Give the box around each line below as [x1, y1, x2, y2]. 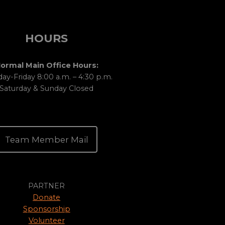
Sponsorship [23, 204, 70, 214]
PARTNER [28, 181, 65, 191]
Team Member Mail [5, 134, 88, 145]
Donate [33, 193, 61, 202]
